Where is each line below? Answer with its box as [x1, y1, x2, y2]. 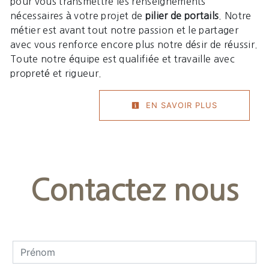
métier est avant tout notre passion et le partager [10, 25, 239, 35]
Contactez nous [31, 176, 238, 205]
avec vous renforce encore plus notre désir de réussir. [10, 40, 258, 50]
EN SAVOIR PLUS [143, 100, 217, 110]
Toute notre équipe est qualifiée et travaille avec [10, 54, 235, 64]
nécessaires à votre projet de [10, 11, 145, 21]
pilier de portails [145, 11, 219, 21]
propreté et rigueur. [10, 68, 102, 79]
